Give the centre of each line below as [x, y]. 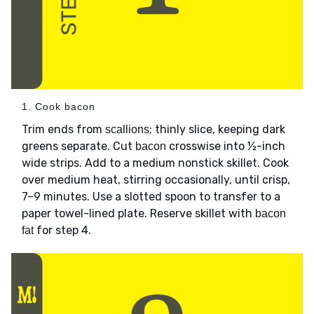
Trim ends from [63, 129]
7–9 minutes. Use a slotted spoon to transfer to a [151, 196]
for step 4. [62, 230]
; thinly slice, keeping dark [217, 129]
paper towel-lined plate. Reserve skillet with [138, 213]
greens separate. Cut [78, 146]
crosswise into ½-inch [226, 146]
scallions [127, 129]
